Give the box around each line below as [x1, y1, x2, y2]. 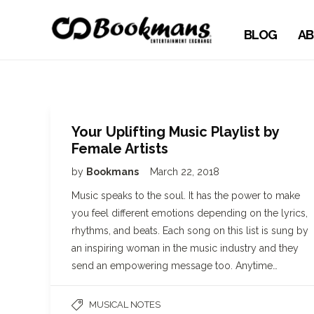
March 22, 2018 [150, 166, 219, 177]
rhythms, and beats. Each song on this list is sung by [71, 225, 308, 236]
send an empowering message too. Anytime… [71, 260, 278, 271]
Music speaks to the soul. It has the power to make [71, 190, 300, 201]
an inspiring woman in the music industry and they [71, 243, 299, 254]
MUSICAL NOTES [89, 299, 161, 310]
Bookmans [86, 166, 141, 177]
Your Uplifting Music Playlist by [71, 123, 279, 140]
